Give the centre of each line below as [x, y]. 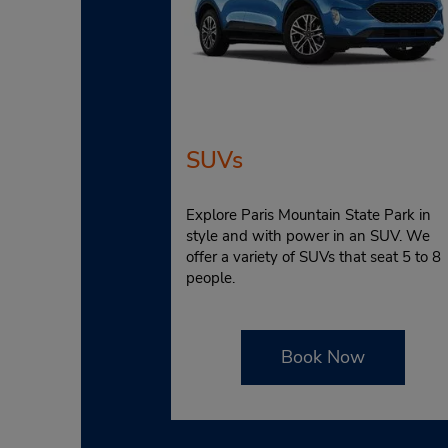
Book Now [322, 356]
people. [212, 277]
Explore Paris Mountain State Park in [308, 214]
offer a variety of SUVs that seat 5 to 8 [313, 256]
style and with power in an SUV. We [307, 235]
